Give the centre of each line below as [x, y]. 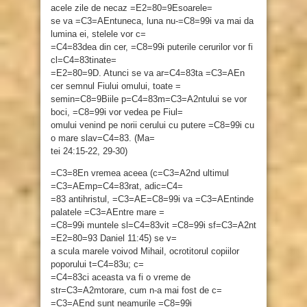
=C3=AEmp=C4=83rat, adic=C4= [117, 186]
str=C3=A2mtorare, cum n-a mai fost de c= [136, 291]
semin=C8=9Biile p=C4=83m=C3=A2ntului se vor [149, 99]
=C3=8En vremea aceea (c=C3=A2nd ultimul [140, 173]
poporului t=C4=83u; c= [97, 265]
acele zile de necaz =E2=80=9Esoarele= [132, 8]
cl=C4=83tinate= [84, 60]
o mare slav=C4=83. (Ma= [103, 138]
